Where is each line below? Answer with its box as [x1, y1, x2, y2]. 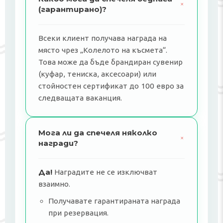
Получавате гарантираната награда [48, 197, 180, 205]
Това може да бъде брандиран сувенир [38, 58, 183, 66]
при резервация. [48, 209, 109, 217]
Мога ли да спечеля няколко [38, 128, 157, 137]
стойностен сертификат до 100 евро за [38, 82, 184, 90]
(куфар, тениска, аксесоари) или [38, 70, 156, 78]
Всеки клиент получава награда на [38, 34, 167, 42]
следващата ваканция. [38, 94, 122, 102]
